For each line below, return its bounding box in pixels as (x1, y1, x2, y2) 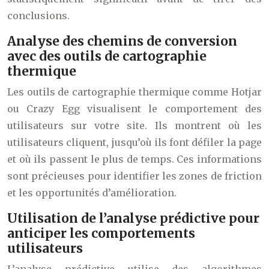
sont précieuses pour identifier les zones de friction (7, 170, 262, 183)
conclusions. (7, 10, 70, 22)
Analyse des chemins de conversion (7, 33, 237, 50)
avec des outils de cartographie (7, 48, 207, 65)
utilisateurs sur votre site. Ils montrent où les (7, 119, 262, 132)
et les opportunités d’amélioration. (7, 187, 177, 199)
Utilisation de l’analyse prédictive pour (7, 210, 259, 227)
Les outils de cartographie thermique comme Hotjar (7, 86, 262, 98)
